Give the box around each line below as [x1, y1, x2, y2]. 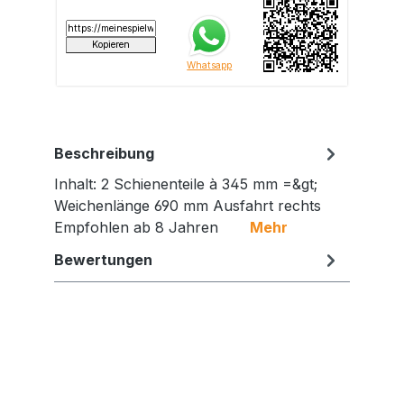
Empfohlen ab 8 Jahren [54, 217, 250, 236]
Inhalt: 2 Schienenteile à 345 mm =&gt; [54, 174, 317, 193]
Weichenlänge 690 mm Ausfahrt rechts [54, 196, 339, 215]
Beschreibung [54, 143, 154, 162]
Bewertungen [54, 250, 152, 269]
